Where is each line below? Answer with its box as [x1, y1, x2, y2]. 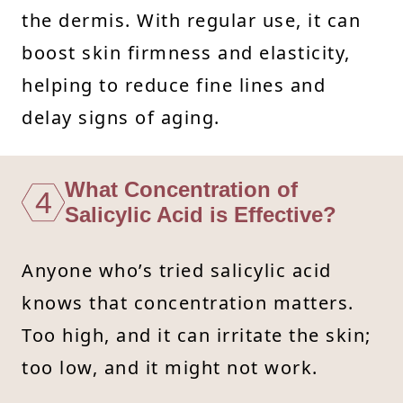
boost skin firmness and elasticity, [22, 40, 351, 65]
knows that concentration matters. [22, 290, 354, 315]
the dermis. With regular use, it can [22, 7, 361, 32]
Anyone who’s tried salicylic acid [22, 257, 332, 282]
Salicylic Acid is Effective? [65, 201, 336, 227]
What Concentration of [65, 176, 298, 201]
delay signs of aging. [22, 104, 220, 130]
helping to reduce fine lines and [22, 72, 326, 97]
